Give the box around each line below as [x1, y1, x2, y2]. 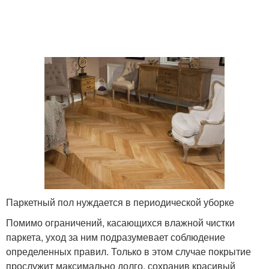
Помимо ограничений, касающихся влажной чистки [6, 215, 235, 229]
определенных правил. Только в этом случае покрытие [6, 244, 251, 258]
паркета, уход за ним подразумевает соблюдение [6, 229, 225, 244]
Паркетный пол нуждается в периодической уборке [6, 195, 234, 209]
